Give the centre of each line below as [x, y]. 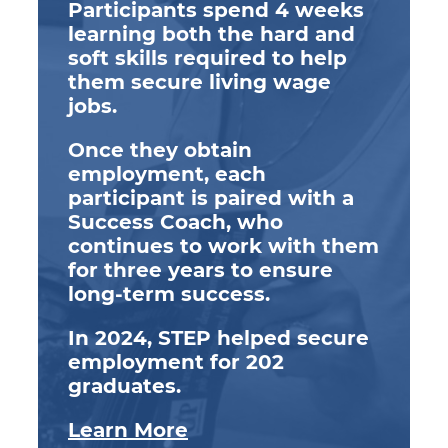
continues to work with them [223, 245]
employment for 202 [176, 361]
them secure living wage [199, 81]
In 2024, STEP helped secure [218, 337]
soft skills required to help [207, 57]
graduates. [124, 385]
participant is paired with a [211, 197]
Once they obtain [160, 149]
